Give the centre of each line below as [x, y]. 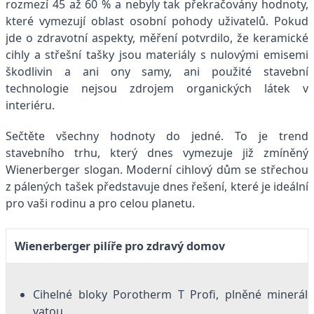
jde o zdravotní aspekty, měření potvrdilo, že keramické [157, 38]
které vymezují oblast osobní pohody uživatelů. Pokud [157, 21]
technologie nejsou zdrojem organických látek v [157, 89]
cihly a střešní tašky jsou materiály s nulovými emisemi [157, 55]
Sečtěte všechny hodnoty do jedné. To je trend [157, 136]
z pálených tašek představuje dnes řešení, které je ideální [157, 187]
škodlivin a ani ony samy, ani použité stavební [157, 72]
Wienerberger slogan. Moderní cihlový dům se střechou [157, 170]
